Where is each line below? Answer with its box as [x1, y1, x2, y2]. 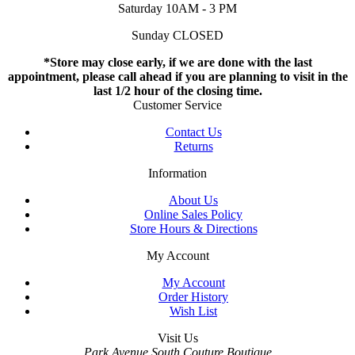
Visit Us [157, 331, 198, 345]
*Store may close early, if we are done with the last [43, 55, 312, 70]
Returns [174, 139, 213, 154]
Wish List [170, 304, 217, 319]
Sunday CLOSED [132, 29, 223, 43]
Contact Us [165, 125, 222, 139]
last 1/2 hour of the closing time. [93, 84, 262, 98]
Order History [158, 290, 228, 304]
